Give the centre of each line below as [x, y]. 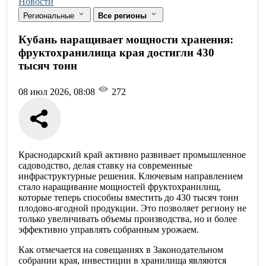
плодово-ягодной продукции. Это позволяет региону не [132, 208]
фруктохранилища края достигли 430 [116, 52]
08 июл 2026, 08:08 [58, 92]
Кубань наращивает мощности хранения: [126, 39]
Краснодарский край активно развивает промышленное [132, 155]
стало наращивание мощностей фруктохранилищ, [120, 187]
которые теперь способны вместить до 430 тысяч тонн [129, 198]
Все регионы [123, 15]
